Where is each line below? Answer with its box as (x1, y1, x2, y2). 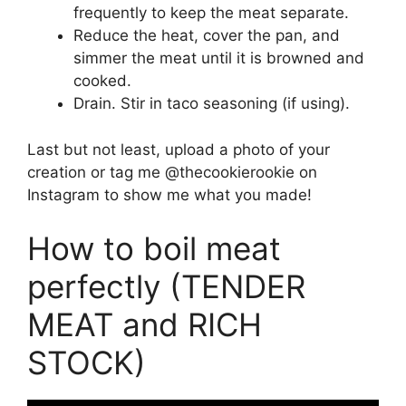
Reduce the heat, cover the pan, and (73, 26, 340, 45)
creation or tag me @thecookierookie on (27, 162, 317, 181)
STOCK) (27, 343, 146, 382)
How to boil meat (27, 229, 281, 268)
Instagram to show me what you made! (27, 185, 312, 204)
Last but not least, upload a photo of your (27, 140, 330, 159)
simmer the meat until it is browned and (73, 49, 364, 68)
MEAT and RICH (27, 305, 262, 344)
